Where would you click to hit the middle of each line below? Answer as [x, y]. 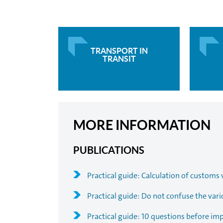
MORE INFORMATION [142, 125]
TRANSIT [119, 58]
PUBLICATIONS [109, 150]
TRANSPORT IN [119, 51]
